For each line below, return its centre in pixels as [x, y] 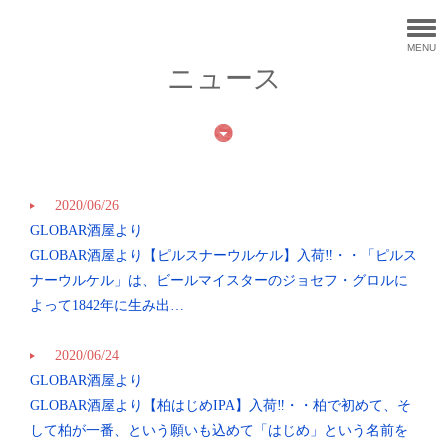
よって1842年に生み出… [107, 305]
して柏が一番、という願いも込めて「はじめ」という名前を [219, 430]
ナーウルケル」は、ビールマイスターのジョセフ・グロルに [219, 280]
